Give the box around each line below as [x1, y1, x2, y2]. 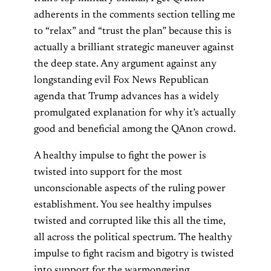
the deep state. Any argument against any [34, 58, 217, 70]
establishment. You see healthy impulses [34, 199, 212, 211]
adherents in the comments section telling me [34, 9, 235, 21]
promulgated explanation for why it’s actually [34, 107, 236, 119]
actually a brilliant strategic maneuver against [34, 42, 234, 53]
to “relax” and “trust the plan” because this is [34, 25, 232, 37]
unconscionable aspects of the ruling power [34, 183, 226, 194]
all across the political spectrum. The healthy [34, 232, 232, 243]
